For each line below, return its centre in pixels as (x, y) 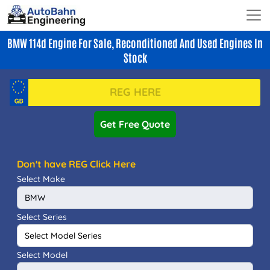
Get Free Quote (135, 124)
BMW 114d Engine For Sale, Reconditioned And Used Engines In (135, 42)
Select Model (42, 255)
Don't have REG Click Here (76, 164)
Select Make (41, 179)
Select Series (42, 217)
